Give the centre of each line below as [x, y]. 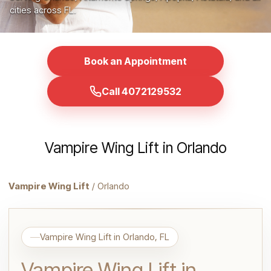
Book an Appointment [135, 61]
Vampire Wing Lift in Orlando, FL [105, 237]
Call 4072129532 [142, 91]
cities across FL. [43, 10]
